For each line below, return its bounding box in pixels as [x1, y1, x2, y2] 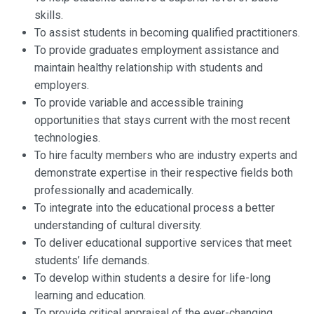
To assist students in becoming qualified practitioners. [34, 26, 300, 40]
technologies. [34, 131, 100, 145]
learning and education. [34, 289, 146, 303]
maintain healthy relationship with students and [34, 61, 263, 75]
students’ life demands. [34, 254, 149, 268]
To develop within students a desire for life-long [34, 271, 271, 285]
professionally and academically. [34, 184, 193, 198]
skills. [34, 8, 63, 22]
